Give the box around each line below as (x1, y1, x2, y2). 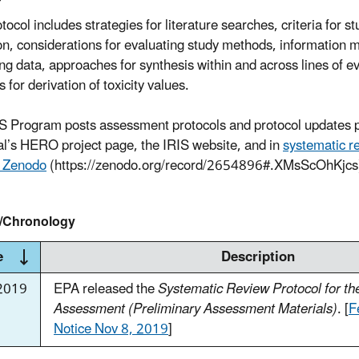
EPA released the (54, 274, 158, 304)
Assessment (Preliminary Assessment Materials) (54, 294, 337, 324)
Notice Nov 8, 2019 (54, 314, 168, 344)
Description (221, 242, 295, 272)
